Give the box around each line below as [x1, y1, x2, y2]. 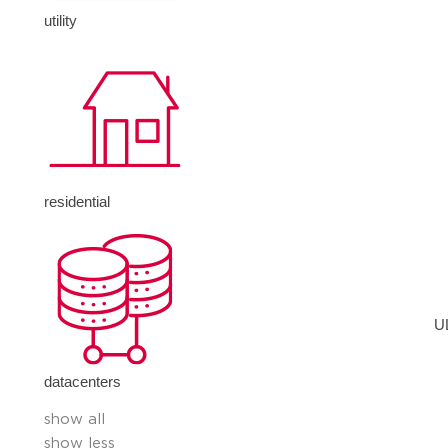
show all [44, 412, 106, 428]
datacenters [44, 373, 122, 391]
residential [44, 192, 111, 210]
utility [44, 12, 78, 30]
